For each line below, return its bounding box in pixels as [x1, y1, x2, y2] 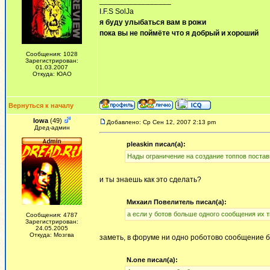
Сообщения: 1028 [26, 51, 78, 57]
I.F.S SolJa [99, 7, 134, 16]
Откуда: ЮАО [32, 71, 72, 77]
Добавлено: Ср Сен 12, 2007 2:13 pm [107, 119, 216, 125]
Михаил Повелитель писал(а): [126, 198, 227, 206]
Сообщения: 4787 [26, 212, 78, 218]
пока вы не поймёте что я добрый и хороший [99, 29, 259, 37]
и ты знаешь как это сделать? [99, 175, 201, 184]
